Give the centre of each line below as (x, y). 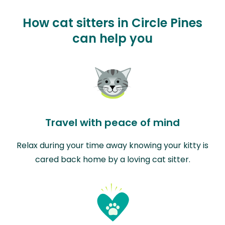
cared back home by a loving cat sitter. (113, 159)
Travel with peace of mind (113, 122)
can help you (113, 38)
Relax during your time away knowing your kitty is (113, 145)
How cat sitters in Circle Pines (113, 23)
